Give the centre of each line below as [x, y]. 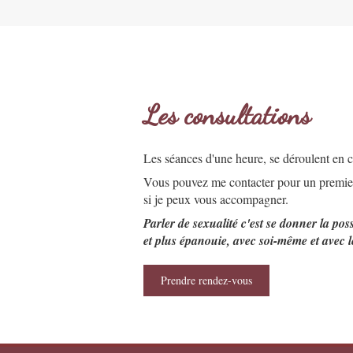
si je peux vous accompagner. [216, 199]
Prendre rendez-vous [206, 281]
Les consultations [227, 116]
